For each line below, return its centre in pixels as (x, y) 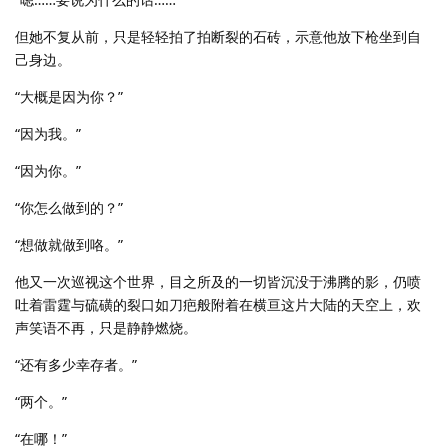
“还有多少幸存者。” (76, 365)
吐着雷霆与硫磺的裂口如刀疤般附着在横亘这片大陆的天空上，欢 (218, 305)
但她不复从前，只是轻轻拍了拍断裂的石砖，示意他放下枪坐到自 (218, 37)
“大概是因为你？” (69, 97)
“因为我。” (48, 134)
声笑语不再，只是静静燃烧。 (106, 328)
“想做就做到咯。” (69, 245)
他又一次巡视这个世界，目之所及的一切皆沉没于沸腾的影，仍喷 (218, 282)
